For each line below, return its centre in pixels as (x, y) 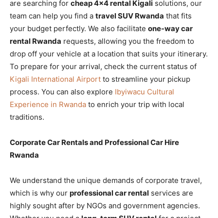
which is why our (40, 193)
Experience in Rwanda (48, 104)
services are (171, 193)
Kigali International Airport (55, 79)
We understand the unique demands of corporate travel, (106, 180)
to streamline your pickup (145, 79)
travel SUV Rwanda (130, 16)
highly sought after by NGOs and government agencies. (105, 206)
